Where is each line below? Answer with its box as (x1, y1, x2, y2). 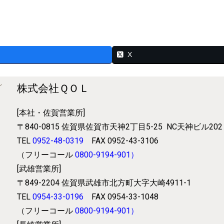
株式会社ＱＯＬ (17, 82, 90, 94)
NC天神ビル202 (166, 122, 223, 132)
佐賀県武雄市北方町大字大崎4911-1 (61, 178, 191, 188)
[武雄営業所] (17, 164, 61, 174)
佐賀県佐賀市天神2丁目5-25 (61, 122, 167, 132)
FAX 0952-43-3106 (91, 136, 159, 146)
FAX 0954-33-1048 (91, 192, 159, 202)
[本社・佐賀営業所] (17, 108, 85, 118)
